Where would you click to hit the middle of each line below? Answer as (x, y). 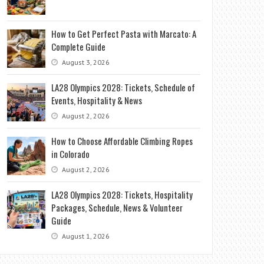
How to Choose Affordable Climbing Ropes (122, 141)
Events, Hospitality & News (97, 100)
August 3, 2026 (85, 62)
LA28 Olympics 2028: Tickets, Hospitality (122, 194)
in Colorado (71, 154)
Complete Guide (79, 47)
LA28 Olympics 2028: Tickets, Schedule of (123, 87)
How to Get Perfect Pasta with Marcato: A (124, 34)
